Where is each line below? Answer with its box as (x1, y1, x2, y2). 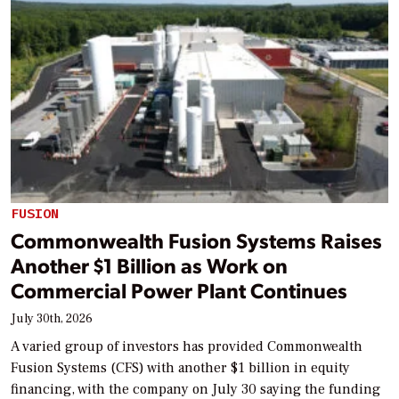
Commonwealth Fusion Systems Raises (11, 226, 382, 255)
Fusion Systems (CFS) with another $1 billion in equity (11, 359, 350, 378)
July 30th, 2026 (11, 311, 93, 328)
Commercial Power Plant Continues (11, 276, 347, 305)
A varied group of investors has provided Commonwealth (11, 338, 362, 356)
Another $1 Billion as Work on (11, 251, 288, 280)
